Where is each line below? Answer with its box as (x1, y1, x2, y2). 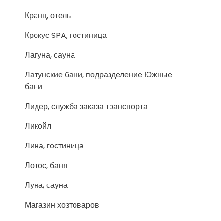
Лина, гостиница (25, 140, 84, 151)
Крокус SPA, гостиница (25, 30, 107, 41)
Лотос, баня (25, 160, 68, 171)
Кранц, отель (25, 10, 71, 21)
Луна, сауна (25, 180, 68, 191)
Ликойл (25, 120, 51, 132)
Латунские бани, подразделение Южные (25, 69, 172, 80)
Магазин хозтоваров (25, 199, 99, 211)
